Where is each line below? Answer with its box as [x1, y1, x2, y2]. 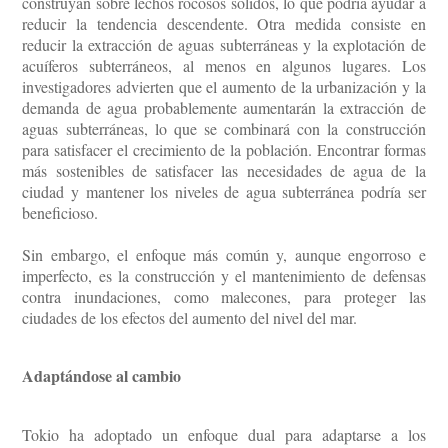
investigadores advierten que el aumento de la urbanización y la [22, 75, 426, 97]
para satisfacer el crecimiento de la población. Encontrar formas [22, 138, 426, 160]
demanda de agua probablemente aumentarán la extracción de [22, 96, 426, 118]
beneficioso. [22, 201, 99, 223]
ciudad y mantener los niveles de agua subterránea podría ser [22, 180, 426, 202]
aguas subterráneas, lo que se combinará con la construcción [22, 117, 426, 139]
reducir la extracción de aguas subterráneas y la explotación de [22, 33, 426, 55]
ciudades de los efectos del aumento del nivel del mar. [22, 306, 358, 328]
